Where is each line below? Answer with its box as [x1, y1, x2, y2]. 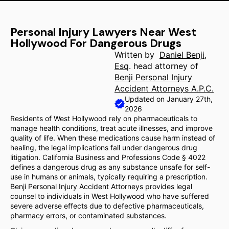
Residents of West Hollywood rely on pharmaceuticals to [10, 114, 197, 123]
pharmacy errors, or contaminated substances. [10, 211, 167, 220]
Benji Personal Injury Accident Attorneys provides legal [10, 182, 192, 191]
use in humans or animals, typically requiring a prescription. [10, 172, 208, 181]
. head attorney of [129, 61, 198, 71]
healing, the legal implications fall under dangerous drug [10, 143, 197, 152]
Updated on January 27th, [125, 95, 213, 103]
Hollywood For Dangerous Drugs [10, 36, 181, 51]
